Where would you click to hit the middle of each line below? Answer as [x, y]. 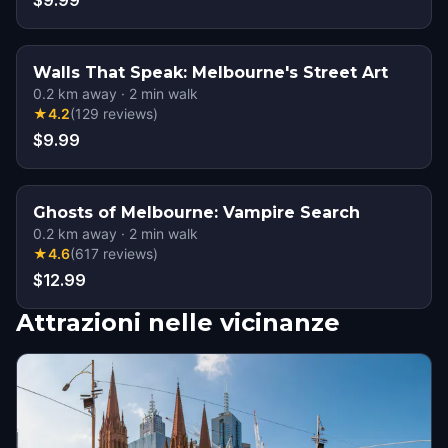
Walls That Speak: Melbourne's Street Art [210, 72]
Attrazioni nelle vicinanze [178, 322]
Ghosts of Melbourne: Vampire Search [196, 212]
